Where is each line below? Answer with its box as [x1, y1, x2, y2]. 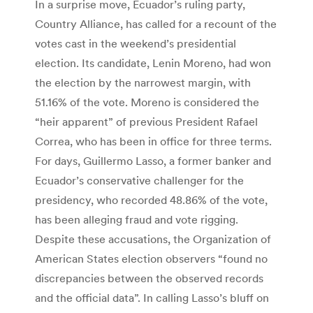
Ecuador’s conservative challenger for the [35, 173, 244, 187]
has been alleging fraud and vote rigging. [35, 212, 238, 226]
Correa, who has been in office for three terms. [35, 133, 272, 148]
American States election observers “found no [35, 251, 268, 265]
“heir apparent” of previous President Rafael [35, 114, 258, 129]
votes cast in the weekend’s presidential [35, 36, 236, 50]
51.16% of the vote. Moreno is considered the [35, 94, 259, 109]
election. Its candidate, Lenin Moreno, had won [35, 55, 271, 70]
